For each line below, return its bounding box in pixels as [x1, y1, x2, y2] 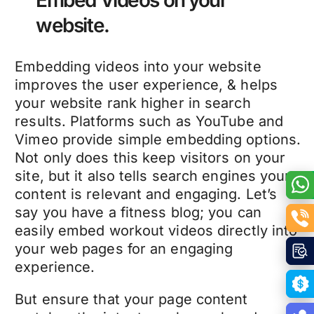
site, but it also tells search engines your [15, 167, 291, 184]
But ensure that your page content [15, 290, 248, 308]
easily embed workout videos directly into [15, 221, 298, 239]
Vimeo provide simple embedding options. [15, 130, 301, 148]
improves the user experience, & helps [15, 76, 278, 93]
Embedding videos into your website [15, 57, 261, 75]
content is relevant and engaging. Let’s [15, 185, 278, 203]
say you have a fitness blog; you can [15, 203, 261, 221]
